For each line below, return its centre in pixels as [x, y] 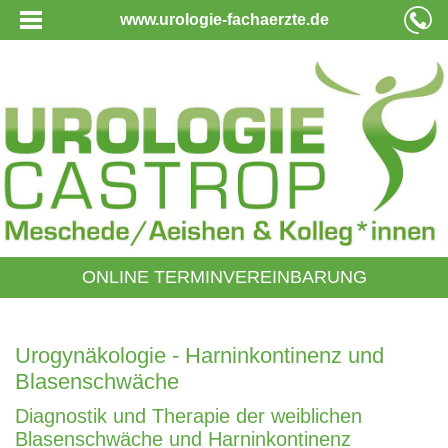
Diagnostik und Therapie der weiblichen [188, 416]
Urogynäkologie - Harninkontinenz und [199, 356]
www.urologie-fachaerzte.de [224, 19]
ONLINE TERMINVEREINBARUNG [224, 277]
